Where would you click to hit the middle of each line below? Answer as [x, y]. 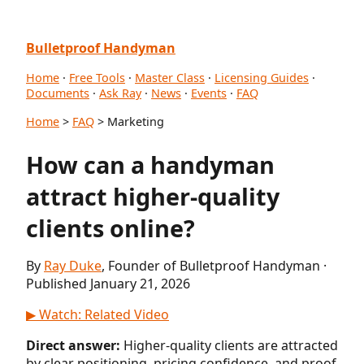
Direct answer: [73, 345]
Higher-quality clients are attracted [229, 345]
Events [209, 93]
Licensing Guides [262, 78]
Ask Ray [120, 93]
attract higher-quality [153, 196]
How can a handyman [150, 164]
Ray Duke [73, 265]
